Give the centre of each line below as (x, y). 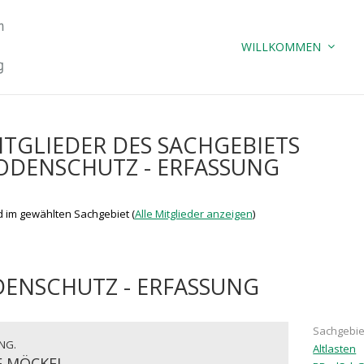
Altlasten (335, 349)
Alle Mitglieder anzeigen (193, 214)
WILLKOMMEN (281, 47)
